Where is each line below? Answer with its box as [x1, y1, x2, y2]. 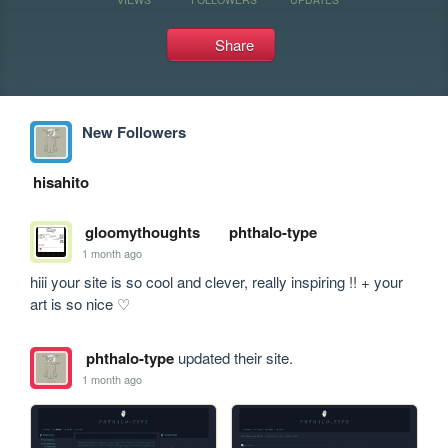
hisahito [32, 171, 89, 193]
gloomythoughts [84, 221, 200, 243]
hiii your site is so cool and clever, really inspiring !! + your [30, 271, 404, 292]
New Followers [82, 121, 187, 143]
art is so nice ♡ [30, 293, 131, 314]
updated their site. [173, 347, 293, 368]
